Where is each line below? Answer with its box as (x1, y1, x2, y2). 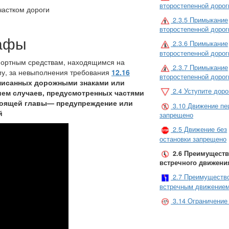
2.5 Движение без (171, 125, 227, 134)
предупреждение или (56, 97, 133, 108)
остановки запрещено (159, 134, 227, 144)
